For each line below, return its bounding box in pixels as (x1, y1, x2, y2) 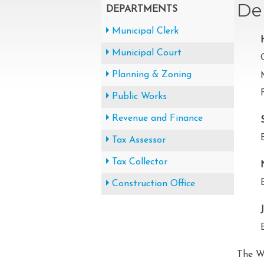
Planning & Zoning (112, 70, 192, 80)
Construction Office (112, 179, 195, 189)
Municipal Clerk (112, 27, 179, 36)
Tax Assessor (112, 136, 166, 145)
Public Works (112, 92, 167, 101)
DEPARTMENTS (106, 5, 177, 14)
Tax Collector (112, 157, 167, 167)
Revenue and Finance (112, 114, 203, 123)
